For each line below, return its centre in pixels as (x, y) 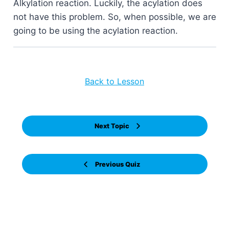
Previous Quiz (117, 164)
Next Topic (112, 126)
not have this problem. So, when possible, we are (114, 17)
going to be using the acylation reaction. (95, 31)
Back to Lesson (114, 82)
